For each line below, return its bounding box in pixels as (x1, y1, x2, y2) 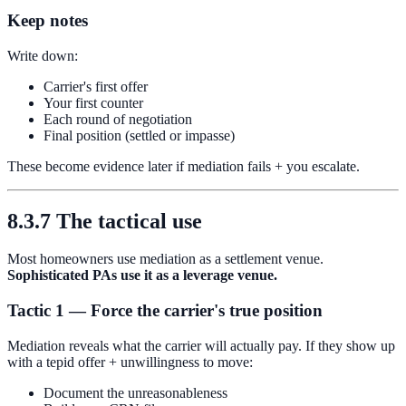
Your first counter (43, 94, 143, 111)
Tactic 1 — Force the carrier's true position (7, 301, 323, 321)
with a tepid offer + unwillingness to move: (7, 353, 253, 370)
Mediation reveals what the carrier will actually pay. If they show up (7, 337, 395, 353)
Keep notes (7, 10, 88, 30)
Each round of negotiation (43, 111, 192, 127)
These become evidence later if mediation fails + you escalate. (7, 158, 360, 174)
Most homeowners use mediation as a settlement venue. (7, 251, 324, 267)
